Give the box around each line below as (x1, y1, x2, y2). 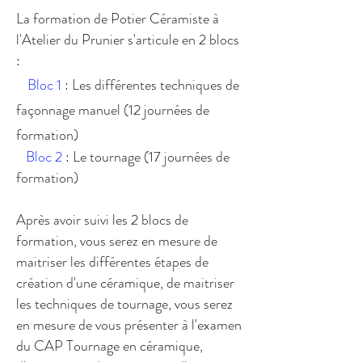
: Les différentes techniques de (61, 74, 239, 95)
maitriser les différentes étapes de (16, 251, 208, 272)
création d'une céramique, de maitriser (16, 272, 234, 293)
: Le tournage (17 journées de (62, 146, 229, 167)
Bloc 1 (27, 74, 61, 95)
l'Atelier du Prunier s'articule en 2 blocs (16, 29, 242, 50)
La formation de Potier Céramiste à (16, 8, 219, 29)
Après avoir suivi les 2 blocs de (16, 209, 188, 230)
